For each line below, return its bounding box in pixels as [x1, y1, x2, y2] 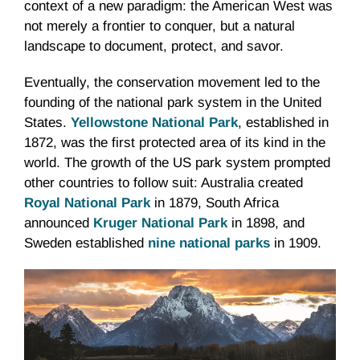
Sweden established [24, 235, 148, 251]
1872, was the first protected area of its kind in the [24, 135, 325, 150]
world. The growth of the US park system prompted [24, 155, 330, 170]
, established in [238, 115, 329, 130]
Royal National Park [24, 195, 150, 211]
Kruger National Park [93, 215, 227, 231]
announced [24, 215, 93, 231]
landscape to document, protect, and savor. [24, 39, 284, 54]
